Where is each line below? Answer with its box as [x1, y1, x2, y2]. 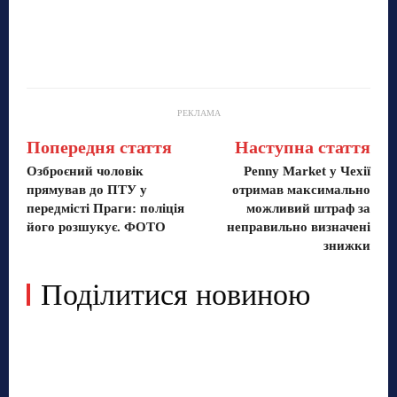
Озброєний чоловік [27, 163, 144, 178]
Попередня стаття [27, 136, 172, 157]
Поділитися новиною [41, 277, 310, 311]
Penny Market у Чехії [243, 163, 370, 178]
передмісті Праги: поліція [27, 200, 184, 215]
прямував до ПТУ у [27, 182, 147, 197]
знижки [323, 237, 370, 253]
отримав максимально [231, 182, 370, 197]
